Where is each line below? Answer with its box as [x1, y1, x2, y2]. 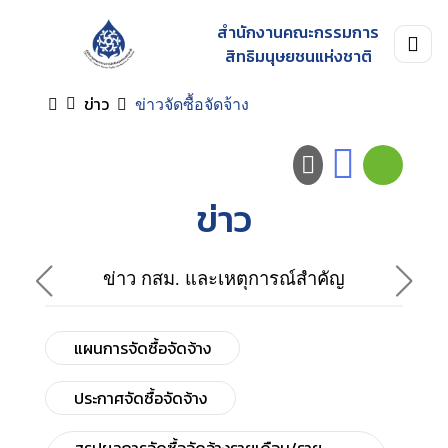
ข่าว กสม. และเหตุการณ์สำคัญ [103, 269, 345, 289]
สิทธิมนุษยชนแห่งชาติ [224, 44, 372, 68]
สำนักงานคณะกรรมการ [217, 20, 380, 44]
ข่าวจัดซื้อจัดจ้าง [135, 95, 249, 113]
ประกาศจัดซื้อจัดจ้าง [73, 386, 207, 410]
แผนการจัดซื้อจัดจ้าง [73, 336, 211, 360]
